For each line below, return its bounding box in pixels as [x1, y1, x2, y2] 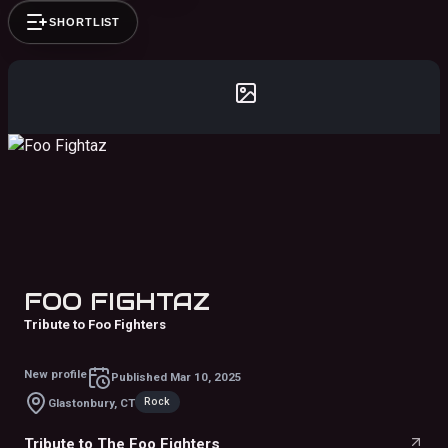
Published [111, 370, 170, 385]
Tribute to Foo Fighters [24, 316, 166, 332]
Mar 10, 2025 [170, 370, 242, 385]
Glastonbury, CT [48, 395, 135, 410]
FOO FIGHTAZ [24, 285, 210, 317]
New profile [24, 366, 87, 381]
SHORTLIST [49, 15, 121, 28]
